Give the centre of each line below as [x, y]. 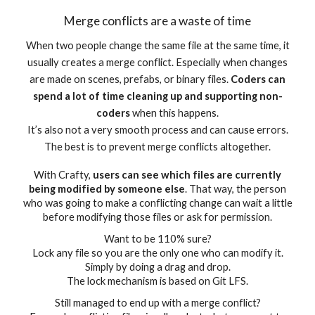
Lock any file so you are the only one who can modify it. [157, 252]
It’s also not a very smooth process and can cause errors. [157, 130]
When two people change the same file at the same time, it [157, 46]
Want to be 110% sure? [157, 238]
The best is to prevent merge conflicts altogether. [157, 147]
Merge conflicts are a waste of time [157, 21]
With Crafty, [63, 175]
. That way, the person [236, 189]
